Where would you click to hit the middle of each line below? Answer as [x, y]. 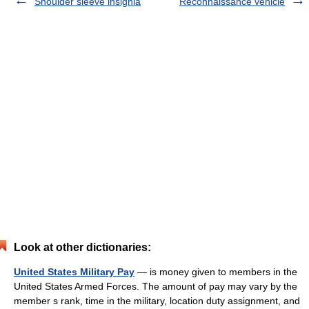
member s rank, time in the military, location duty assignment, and [157, 301]
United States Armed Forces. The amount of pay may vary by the [156, 287]
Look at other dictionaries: [82, 248]
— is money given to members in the [216, 272]
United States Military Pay [74, 272]
